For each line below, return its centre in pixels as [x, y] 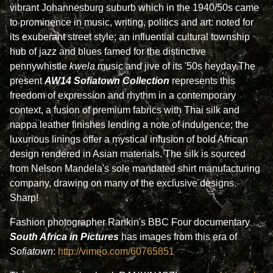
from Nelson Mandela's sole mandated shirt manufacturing [135, 168]
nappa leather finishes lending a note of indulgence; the [129, 125]
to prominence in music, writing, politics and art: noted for [132, 22]
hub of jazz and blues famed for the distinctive [108, 51]
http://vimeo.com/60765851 [116, 251]
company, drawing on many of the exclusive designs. [123, 183]
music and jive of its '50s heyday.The [176, 66]
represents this [202, 81]
